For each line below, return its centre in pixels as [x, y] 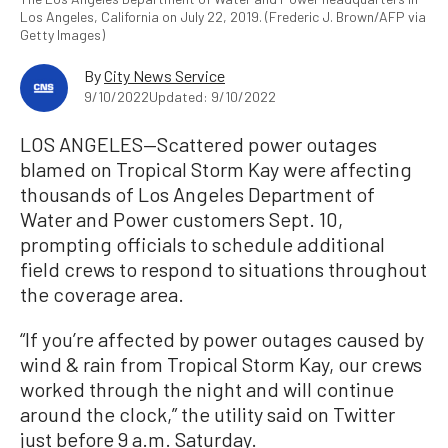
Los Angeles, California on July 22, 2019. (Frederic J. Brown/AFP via [223, 16]
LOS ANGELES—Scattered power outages [198, 143]
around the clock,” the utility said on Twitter [207, 413]
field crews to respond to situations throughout [223, 268]
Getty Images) [62, 34]
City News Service [164, 75]
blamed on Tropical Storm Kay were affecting [216, 168]
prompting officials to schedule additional [202, 243]
